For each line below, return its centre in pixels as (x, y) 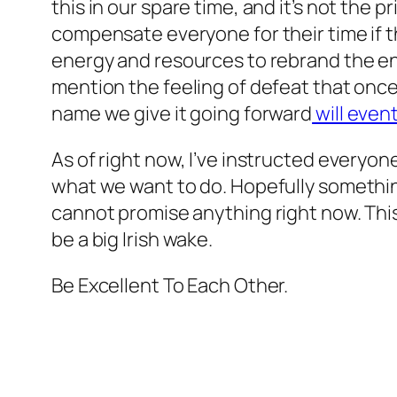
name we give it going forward (182, 114)
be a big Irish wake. (132, 240)
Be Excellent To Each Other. (170, 286)
